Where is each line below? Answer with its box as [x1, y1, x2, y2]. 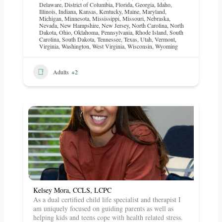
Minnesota [64, 14, 89, 22]
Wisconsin [127, 42, 152, 50]
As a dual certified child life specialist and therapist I [33, 195, 181, 204]
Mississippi [92, 14, 119, 22]
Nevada [39, 21, 57, 29]
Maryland [142, 7, 165, 15]
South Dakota [62, 35, 94, 43]
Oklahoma [74, 28, 98, 36]
